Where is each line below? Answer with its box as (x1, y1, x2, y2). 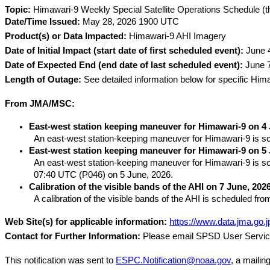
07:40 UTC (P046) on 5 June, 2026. (34, 170, 173, 180)
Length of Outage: (5, 75, 81, 84)
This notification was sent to (5, 256, 116, 265)
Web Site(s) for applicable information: (5, 217, 167, 227)
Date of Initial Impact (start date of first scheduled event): (5, 46, 243, 55)
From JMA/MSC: (5, 99, 75, 108)
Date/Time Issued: (5, 17, 80, 27)
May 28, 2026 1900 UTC (80, 17, 179, 27)
